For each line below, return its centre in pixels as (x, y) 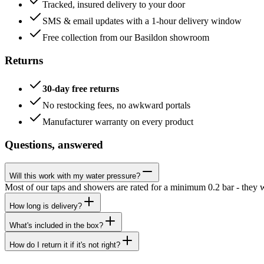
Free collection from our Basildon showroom (126, 37)
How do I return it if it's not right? (65, 245)
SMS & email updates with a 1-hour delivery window (142, 21)
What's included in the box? (56, 225)
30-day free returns (81, 89)
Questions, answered (54, 145)
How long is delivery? (46, 206)
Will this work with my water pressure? (75, 176)
